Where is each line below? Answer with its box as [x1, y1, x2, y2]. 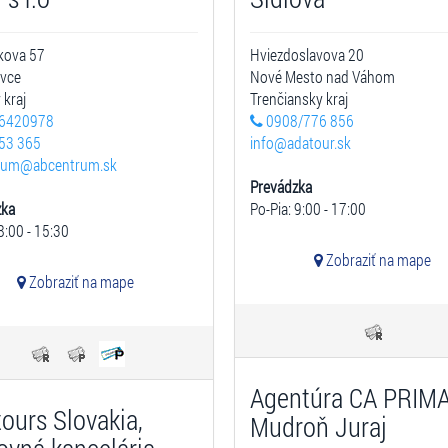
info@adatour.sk [250, 132, 351, 153]
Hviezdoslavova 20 [250, 44, 364, 65]
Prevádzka [250, 176, 312, 197]
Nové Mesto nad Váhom [250, 66, 395, 87]
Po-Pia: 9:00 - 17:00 [250, 198, 366, 219]
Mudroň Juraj [250, 409, 387, 444]
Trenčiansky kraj [250, 88, 348, 109]
